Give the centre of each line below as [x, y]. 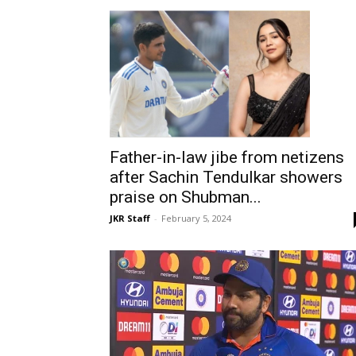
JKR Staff [130, 219]
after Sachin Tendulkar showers [226, 178]
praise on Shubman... [186, 197]
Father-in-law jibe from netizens [227, 158]
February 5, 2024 [196, 219]
